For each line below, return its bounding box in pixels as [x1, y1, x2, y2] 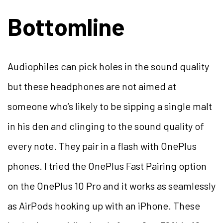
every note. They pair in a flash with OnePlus [7, 139, 197, 152]
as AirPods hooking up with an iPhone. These [7, 199, 200, 212]
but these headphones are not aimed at [7, 80, 176, 92]
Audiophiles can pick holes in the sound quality [7, 60, 209, 72]
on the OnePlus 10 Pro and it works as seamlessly [7, 179, 216, 192]
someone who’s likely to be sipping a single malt [7, 100, 212, 112]
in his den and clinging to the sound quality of [7, 119, 204, 132]
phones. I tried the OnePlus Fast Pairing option [7, 159, 207, 172]
